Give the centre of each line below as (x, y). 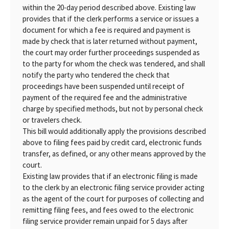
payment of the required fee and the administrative (105, 97)
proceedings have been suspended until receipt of (104, 86)
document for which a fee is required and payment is (107, 30)
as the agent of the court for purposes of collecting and (113, 199)
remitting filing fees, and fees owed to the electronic (108, 210)
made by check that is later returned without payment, (110, 41)
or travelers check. (52, 120)
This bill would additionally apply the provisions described (114, 131)
